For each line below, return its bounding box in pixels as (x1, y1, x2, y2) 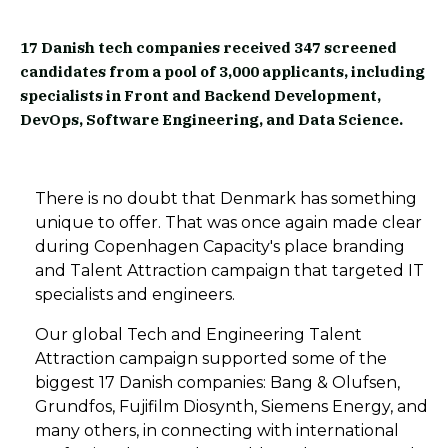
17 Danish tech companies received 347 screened (20, 38, 397, 57)
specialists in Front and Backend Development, (20, 86, 381, 105)
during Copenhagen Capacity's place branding (35, 237, 405, 256)
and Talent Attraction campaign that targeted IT (35, 261, 424, 280)
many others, (35, 421, 143, 440)
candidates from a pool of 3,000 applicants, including (20, 62, 425, 81)
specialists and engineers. (35, 285, 235, 304)
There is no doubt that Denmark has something (35, 189, 417, 208)
